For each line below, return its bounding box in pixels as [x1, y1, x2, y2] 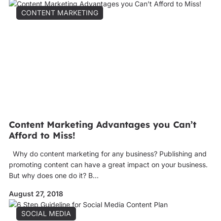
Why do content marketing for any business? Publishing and [8, 149, 207, 158]
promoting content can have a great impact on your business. [8, 160, 208, 169]
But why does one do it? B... [8, 171, 99, 180]
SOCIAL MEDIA [21, 209, 71, 218]
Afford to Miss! [8, 130, 75, 141]
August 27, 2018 [8, 189, 63, 198]
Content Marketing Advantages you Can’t [8, 119, 196, 130]
